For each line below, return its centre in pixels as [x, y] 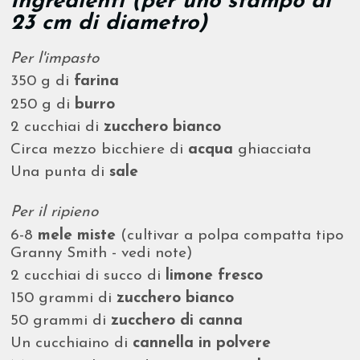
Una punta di [60, 173]
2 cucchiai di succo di [88, 276]
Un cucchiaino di [72, 344]
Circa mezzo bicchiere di [100, 150]
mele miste [77, 235]
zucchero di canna [177, 321]
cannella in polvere [202, 344]
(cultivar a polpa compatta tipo [230, 235]
